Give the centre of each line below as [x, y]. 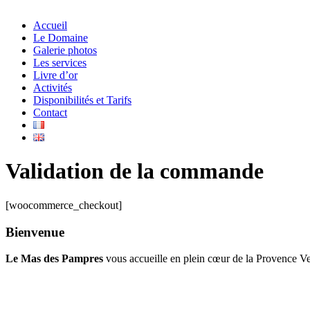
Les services [60, 63]
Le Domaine [61, 38]
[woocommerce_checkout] [64, 205]
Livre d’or [55, 75]
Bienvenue [35, 232]
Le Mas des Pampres [54, 259]
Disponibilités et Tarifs [82, 100]
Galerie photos [65, 50]
